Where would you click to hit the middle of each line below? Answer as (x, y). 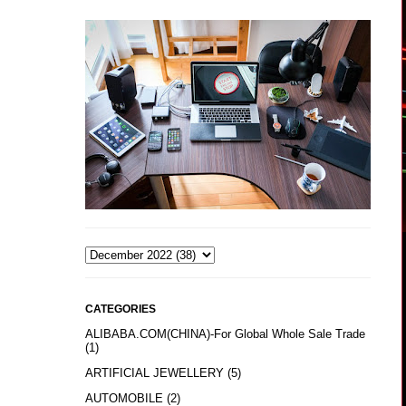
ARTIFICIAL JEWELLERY (154, 373)
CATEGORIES (120, 309)
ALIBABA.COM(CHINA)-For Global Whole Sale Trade (225, 334)
